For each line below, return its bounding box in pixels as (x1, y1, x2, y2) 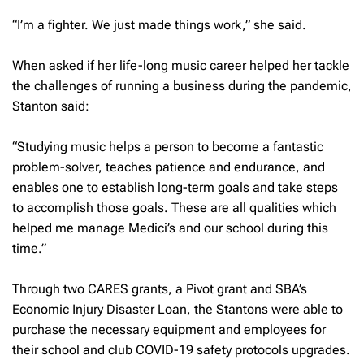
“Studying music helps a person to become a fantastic (12, 138, 323, 154)
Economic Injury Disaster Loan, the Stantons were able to (12, 301, 343, 317)
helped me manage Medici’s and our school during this (12, 219, 328, 236)
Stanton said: (12, 97, 89, 114)
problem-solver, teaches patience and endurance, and (12, 158, 325, 175)
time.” (12, 240, 46, 256)
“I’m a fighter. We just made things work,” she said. (12, 16, 306, 32)
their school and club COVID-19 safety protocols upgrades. (12, 341, 350, 357)
